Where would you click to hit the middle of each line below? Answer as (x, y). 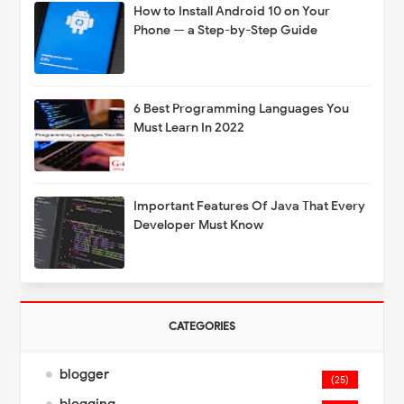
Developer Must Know (199, 225)
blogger (85, 375)
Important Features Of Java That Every (250, 207)
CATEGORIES (202, 326)
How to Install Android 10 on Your (232, 12)
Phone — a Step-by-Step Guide (226, 31)
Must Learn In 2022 (189, 128)
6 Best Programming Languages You (242, 109)
